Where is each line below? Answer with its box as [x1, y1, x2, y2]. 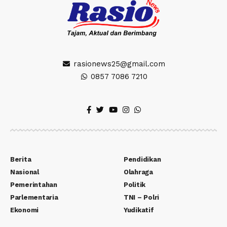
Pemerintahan [10, 180, 57, 188]
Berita [10, 155, 31, 163]
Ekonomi [10, 206, 39, 214]
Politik [124, 180, 146, 188]
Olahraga [124, 168, 153, 176]
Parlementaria [10, 193, 58, 201]
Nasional [10, 168, 39, 176]
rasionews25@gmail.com [73, 59, 165, 68]
